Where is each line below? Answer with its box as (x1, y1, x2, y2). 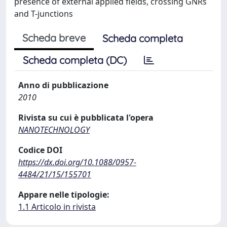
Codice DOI (18, 144, 62, 156)
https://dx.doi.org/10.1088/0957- (18, 157, 136, 168)
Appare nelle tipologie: (18, 189, 109, 200)
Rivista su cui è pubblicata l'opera (18, 112, 154, 123)
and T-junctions (14, 8, 73, 19)
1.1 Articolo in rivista (18, 201, 96, 212)
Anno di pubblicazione (18, 80, 108, 91)
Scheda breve (22, 31, 86, 44)
